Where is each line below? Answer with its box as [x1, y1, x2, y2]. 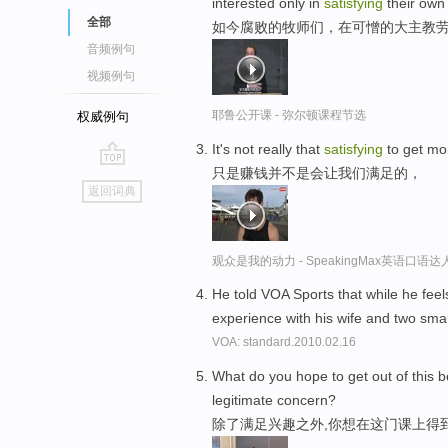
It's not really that [212, 140, 324, 157]
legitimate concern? [212, 392, 336, 409]
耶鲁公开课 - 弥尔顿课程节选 [212, 107, 366, 122]
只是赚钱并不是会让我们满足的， [212, 164, 422, 181]
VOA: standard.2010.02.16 [212, 335, 356, 350]
